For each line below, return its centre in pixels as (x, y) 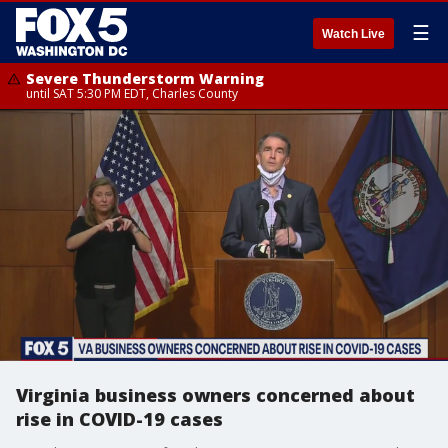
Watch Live (353, 34)
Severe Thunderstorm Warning (145, 78)
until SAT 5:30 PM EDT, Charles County (132, 93)
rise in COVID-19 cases (119, 419)
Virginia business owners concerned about (215, 395)
